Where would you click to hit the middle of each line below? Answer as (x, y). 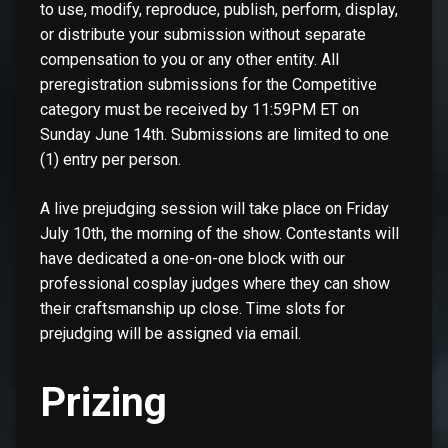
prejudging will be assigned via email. (170, 333)
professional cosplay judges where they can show (215, 283)
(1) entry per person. (110, 159)
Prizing (103, 402)
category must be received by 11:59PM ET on (199, 109)
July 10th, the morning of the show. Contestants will (219, 233)
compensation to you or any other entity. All (189, 59)
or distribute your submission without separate (203, 34)
